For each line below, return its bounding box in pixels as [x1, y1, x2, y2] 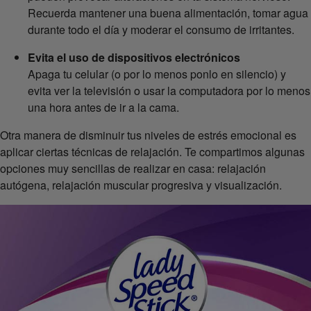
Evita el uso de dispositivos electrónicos [28, 49, 243, 65]
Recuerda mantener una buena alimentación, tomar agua [28, 4, 308, 21]
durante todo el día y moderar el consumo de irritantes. [28, 21, 294, 37]
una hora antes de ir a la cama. [28, 99, 179, 115]
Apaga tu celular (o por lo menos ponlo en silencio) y [28, 65, 286, 82]
